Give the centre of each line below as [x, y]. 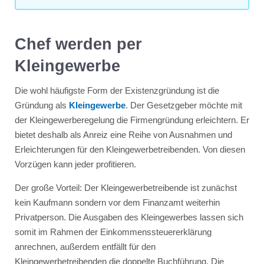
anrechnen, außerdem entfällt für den [85, 246]
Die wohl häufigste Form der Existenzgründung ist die [117, 90]
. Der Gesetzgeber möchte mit [184, 105]
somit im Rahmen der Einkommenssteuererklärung [113, 232]
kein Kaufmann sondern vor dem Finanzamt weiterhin [117, 202]
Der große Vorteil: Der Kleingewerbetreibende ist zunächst [126, 187]
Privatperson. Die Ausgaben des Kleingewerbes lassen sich [129, 217]
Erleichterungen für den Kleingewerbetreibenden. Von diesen [130, 149]
